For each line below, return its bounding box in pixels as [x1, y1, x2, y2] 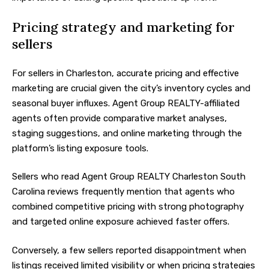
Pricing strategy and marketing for [12, 19, 235, 36]
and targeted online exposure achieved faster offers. [12, 216, 229, 228]
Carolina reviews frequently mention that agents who [12, 186, 235, 198]
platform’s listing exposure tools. [12, 142, 148, 154]
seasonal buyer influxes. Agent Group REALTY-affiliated [12, 97, 240, 109]
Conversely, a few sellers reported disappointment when [12, 244, 246, 256]
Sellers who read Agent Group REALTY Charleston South [12, 171, 246, 183]
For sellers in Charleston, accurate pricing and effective [12, 67, 239, 79]
